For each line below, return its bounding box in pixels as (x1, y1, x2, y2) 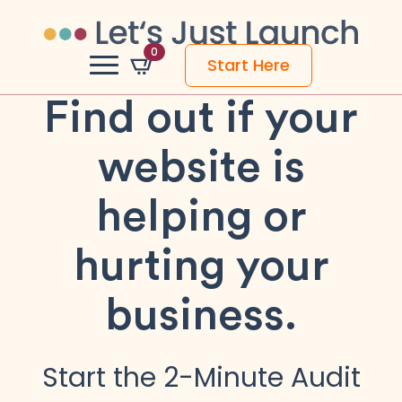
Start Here (207, 53, 290, 76)
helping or (95, 195, 307, 240)
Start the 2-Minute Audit (41, 359, 361, 398)
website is (97, 145, 305, 191)
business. (105, 293, 297, 339)
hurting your (73, 244, 329, 290)
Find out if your (44, 96, 358, 142)
